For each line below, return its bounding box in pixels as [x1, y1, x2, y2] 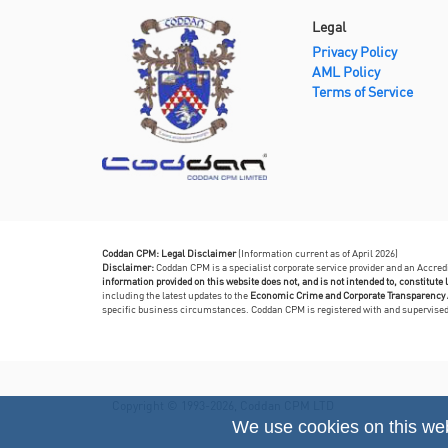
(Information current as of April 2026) [236, 246, 398, 259]
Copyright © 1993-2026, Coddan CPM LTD [112, 397, 334, 413]
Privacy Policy [312, 41, 397, 60]
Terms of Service [312, 81, 413, 100]
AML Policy [312, 61, 380, 80]
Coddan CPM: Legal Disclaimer [102, 246, 236, 259]
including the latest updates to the [102, 288, 250, 301]
